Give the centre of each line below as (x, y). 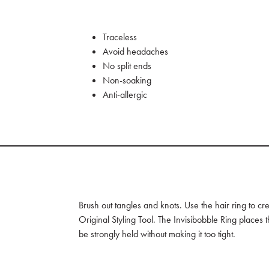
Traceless (120, 37)
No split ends (127, 66)
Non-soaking (127, 80)
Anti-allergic (125, 95)
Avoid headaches (136, 52)
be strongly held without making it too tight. (157, 234)
